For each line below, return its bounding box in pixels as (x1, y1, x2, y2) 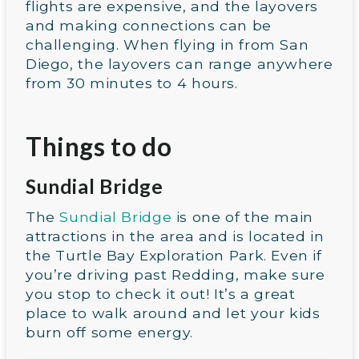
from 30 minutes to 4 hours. (26, 75, 238, 92)
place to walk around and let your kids (26, 305, 321, 322)
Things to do (26, 131, 172, 162)
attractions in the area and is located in (26, 228, 325, 245)
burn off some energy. (26, 324, 193, 341)
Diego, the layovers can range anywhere (26, 55, 333, 73)
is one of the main (171, 208, 313, 226)
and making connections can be (26, 17, 272, 34)
